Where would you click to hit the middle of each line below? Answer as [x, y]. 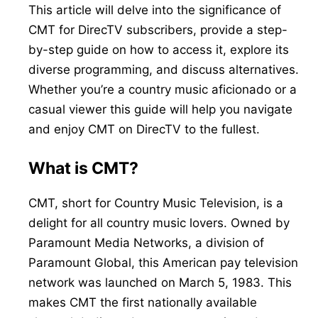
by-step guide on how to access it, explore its [159, 50]
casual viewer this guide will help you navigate [160, 110]
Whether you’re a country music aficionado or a [163, 90]
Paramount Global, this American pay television [163, 263]
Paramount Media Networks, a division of [146, 243]
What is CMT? [83, 169]
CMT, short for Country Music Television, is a [156, 203]
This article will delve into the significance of [155, 10]
